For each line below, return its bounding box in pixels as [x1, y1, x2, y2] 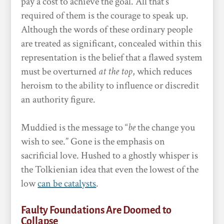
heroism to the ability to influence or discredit [21, 79, 199, 92]
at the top [98, 65, 133, 78]
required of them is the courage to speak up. [21, 9, 189, 22]
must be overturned [21, 65, 99, 78]
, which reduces [132, 65, 192, 78]
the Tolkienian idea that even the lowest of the [21, 163, 199, 176]
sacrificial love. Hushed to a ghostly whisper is [21, 149, 198, 162]
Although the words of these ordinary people [21, 23, 193, 36]
